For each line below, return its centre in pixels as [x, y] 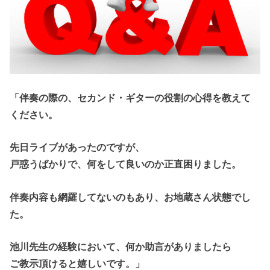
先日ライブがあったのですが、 [77, 147]
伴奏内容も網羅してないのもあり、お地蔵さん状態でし [130, 197]
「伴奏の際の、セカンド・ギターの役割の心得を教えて [130, 98]
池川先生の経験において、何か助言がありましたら [121, 247]
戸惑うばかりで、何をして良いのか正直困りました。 [126, 164]
